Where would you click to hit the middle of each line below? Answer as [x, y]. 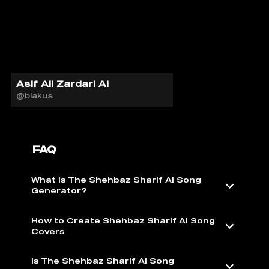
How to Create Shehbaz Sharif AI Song [123, 220]
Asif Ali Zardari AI [62, 83]
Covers [48, 231]
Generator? [59, 191]
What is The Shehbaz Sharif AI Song [116, 180]
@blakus [35, 96]
